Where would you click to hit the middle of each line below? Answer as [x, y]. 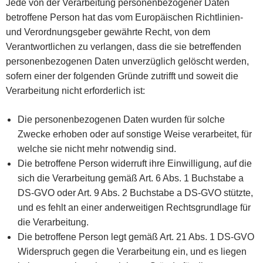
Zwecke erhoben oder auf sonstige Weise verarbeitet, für [135, 134]
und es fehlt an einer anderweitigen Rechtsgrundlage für [134, 207]
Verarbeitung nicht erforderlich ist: [75, 90]
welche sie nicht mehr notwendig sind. [97, 149]
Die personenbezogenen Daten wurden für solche [121, 119]
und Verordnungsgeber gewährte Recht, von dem [108, 32]
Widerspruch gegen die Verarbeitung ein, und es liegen [132, 251]
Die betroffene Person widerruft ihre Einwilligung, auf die [135, 163]
